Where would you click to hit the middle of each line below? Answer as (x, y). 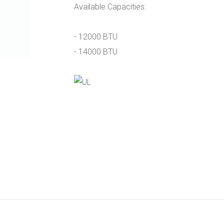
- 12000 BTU (95, 37)
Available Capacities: (110, 7)
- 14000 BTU (95, 52)
